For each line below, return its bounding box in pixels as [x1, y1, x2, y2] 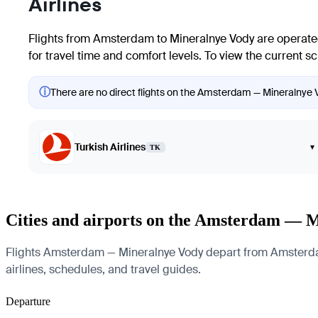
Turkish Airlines [75, 141, 146, 153]
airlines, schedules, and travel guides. [6, 261, 201, 277]
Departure [6, 295, 50, 307]
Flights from [28, 31, 93, 46]
